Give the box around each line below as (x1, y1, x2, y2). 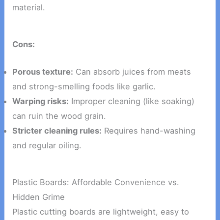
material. (12, 2, 46, 13)
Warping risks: (12, 96, 69, 106)
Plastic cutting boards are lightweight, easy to (12, 206, 190, 217)
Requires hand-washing (102, 125, 196, 136)
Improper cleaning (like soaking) (69, 96, 195, 106)
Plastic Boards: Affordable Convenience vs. (12, 177, 180, 187)
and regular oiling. (12, 140, 82, 150)
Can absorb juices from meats (73, 66, 192, 77)
